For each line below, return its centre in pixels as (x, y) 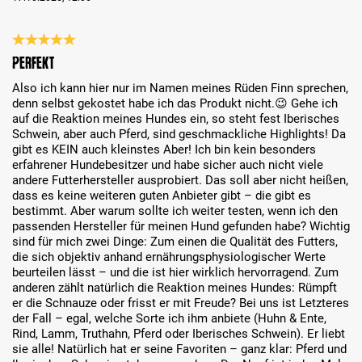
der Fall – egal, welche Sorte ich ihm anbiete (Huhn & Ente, (169, 319)
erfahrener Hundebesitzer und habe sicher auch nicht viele (168, 165)
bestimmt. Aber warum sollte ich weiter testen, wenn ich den (175, 211)
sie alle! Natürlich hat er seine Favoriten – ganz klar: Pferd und (179, 349)
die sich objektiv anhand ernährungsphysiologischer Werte (169, 257)
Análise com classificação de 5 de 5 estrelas (132, 54)
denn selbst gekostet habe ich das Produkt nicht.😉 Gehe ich (175, 104)
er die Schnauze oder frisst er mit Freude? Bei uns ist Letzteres (181, 303)
